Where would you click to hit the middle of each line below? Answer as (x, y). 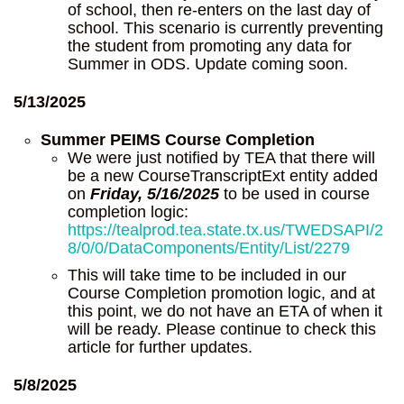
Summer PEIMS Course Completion (178, 139)
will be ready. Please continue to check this (222, 329)
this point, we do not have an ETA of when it (225, 311)
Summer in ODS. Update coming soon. (208, 64)
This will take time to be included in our (207, 275)
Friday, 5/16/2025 (155, 193)
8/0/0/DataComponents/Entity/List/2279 (209, 248)
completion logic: (128, 211)
